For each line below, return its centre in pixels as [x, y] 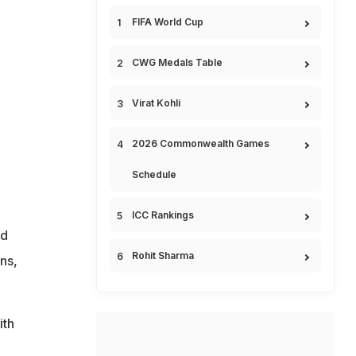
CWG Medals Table [177, 62]
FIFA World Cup [168, 22]
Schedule [154, 174]
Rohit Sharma [163, 255]
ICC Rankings [163, 215]
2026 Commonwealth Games [201, 143]
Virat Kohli [156, 103]
